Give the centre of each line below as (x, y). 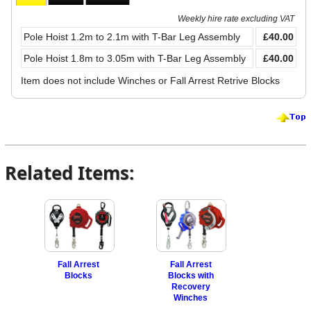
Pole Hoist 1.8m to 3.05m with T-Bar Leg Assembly (134, 58)
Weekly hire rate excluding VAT (236, 18)
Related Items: (70, 173)
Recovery (191, 286)
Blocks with (191, 275)
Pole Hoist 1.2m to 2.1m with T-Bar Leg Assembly (132, 36)
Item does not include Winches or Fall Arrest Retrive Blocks (150, 80)
